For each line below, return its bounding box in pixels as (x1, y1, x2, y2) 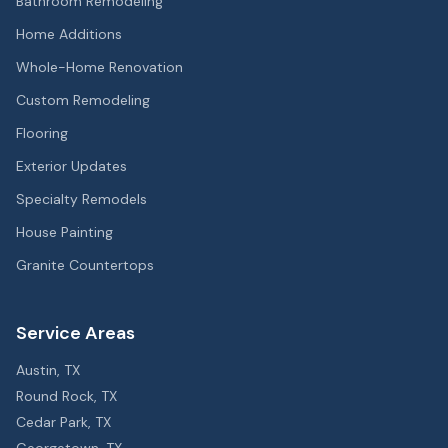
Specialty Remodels (16, 190, 147, 208)
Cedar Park (16, 413, 88, 431)
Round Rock (16, 387, 94, 405)
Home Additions (16, 25, 122, 43)
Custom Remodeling (16, 91, 150, 109)
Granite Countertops (16, 256, 154, 274)
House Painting (16, 223, 113, 241)
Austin (16, 361, 57, 379)
